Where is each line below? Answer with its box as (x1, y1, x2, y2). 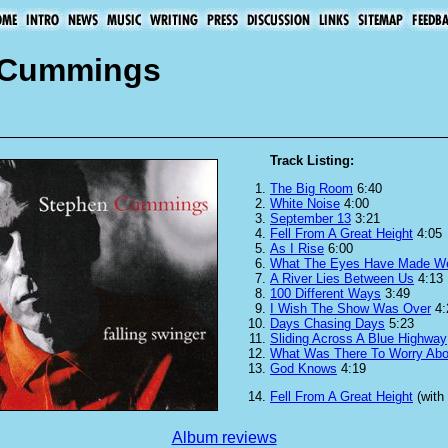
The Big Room (270, 180, 353, 196)
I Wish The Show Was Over (270, 300, 431, 316)
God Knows (270, 360, 337, 376)
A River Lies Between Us (270, 270, 414, 286)
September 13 (270, 210, 351, 226)
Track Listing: (270, 152, 354, 168)
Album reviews (171, 428, 277, 446)
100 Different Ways (270, 285, 381, 301)
